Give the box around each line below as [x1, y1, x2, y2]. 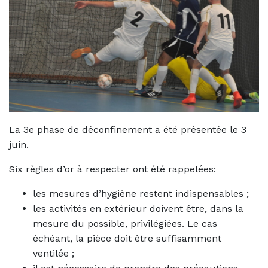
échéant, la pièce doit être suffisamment [33, 233, 221, 245]
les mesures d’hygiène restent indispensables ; [33, 188, 249, 200]
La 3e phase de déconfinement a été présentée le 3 [9, 124, 246, 136]
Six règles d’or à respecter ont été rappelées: [9, 163, 216, 175]
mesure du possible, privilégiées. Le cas [33, 218, 217, 230]
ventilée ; [33, 248, 74, 260]
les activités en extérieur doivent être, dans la [33, 203, 243, 215]
